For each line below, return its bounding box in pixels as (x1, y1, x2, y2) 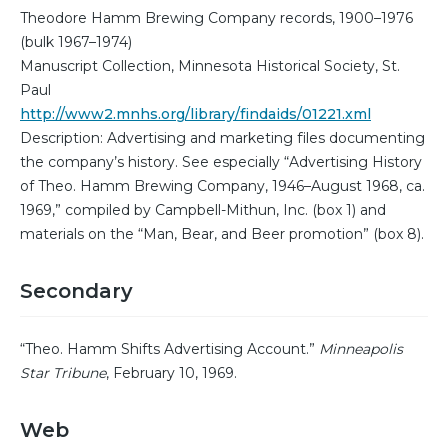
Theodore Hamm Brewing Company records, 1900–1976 (20, 9, 413, 28)
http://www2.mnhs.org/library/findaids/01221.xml (20, 105, 371, 124)
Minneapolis (319, 340, 403, 359)
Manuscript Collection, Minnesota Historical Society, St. (20, 57, 400, 76)
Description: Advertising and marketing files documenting (20, 129, 425, 148)
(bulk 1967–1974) (20, 33, 132, 52)
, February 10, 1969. (106, 364, 237, 383)
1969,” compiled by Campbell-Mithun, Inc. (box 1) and (20, 201, 386, 220)
